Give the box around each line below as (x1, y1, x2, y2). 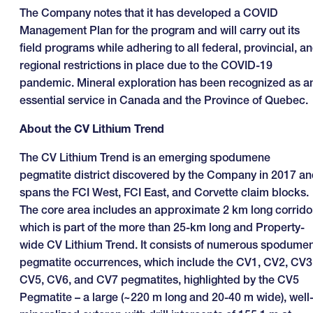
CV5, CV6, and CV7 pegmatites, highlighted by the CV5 (20, 272, 299, 287)
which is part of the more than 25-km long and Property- (20, 220, 305, 235)
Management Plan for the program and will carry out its (20, 23, 300, 38)
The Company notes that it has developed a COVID (20, 6, 278, 20)
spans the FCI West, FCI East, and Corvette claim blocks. (20, 185, 309, 200)
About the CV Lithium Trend (20, 122, 164, 136)
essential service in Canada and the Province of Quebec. (20, 93, 308, 108)
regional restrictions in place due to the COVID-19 (20, 58, 272, 73)
